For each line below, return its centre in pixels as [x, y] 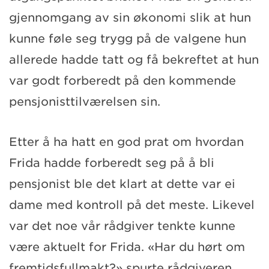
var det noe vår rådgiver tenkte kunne [122, 226]
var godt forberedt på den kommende [122, 80]
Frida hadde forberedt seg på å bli [112, 163]
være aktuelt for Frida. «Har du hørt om [127, 247]
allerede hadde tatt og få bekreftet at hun [134, 59]
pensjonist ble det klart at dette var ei [122, 184]
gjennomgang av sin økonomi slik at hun [130, 17]
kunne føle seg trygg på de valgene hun [128, 38]
